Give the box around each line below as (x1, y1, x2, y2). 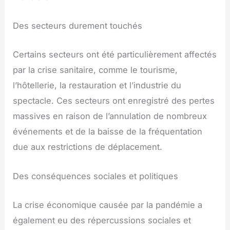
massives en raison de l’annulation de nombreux (13, 111, 207, 122)
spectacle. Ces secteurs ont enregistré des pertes (13, 95, 215, 106)
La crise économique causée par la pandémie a (13, 199, 203, 210)
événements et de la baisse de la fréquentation (13, 126, 203, 137)
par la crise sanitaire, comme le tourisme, (13, 65, 178, 75)
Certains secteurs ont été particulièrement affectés (13, 49, 217, 60)
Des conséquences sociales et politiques (13, 170, 179, 181)
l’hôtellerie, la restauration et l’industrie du (13, 80, 182, 91)
